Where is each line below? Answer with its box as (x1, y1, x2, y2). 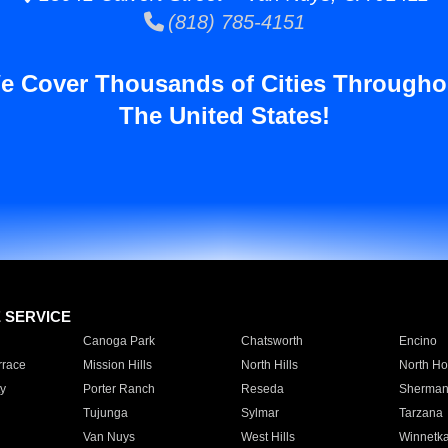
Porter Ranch (82, 382, 155, 396)
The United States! (118, 102, 330, 129)
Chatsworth (240, 334, 303, 348)
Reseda (240, 382, 284, 396)
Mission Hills (82, 358, 152, 372)
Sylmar (240, 406, 279, 420)
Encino (398, 334, 437, 348)
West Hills (240, 430, 295, 444)
